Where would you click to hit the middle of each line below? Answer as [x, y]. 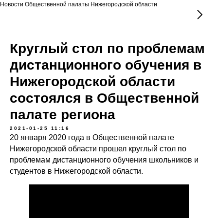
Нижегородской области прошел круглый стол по [98, 149]
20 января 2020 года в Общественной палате [92, 137]
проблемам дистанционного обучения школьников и [104, 160]
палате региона [63, 115]
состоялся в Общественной [104, 98]
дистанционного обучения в [106, 65]
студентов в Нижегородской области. [76, 171]
